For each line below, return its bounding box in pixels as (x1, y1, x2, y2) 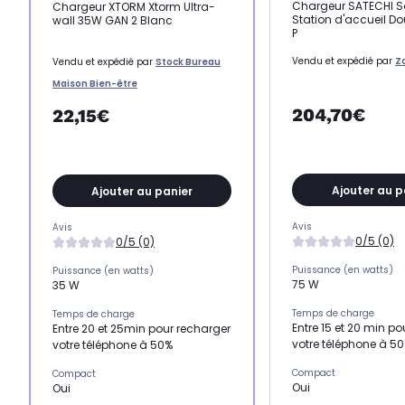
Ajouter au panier (91, 183, 193, 199)
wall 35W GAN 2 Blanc (52, 13, 173, 29)
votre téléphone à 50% (52, 337, 173, 353)
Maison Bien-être (52, 77, 137, 91)
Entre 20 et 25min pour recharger (52, 321, 231, 337)
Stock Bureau (155, 55, 221, 70)
